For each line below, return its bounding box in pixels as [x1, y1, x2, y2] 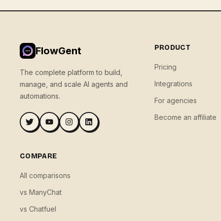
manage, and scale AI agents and [20, 80, 128, 88]
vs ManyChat [20, 188, 62, 196]
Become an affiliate [154, 113, 217, 121]
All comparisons [20, 171, 71, 180]
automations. [20, 92, 60, 100]
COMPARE [20, 152, 57, 160]
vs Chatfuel [20, 205, 56, 213]
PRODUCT [154, 43, 191, 52]
